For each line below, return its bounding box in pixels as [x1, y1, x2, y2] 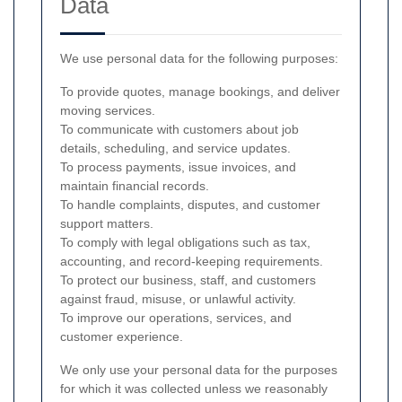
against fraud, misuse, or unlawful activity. [60, 292, 296, 306]
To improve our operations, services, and [60, 310, 292, 325]
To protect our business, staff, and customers [60, 273, 316, 287]
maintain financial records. [60, 179, 209, 193]
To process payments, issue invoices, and [60, 160, 296, 174]
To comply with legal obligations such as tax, [60, 235, 310, 249]
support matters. [60, 216, 153, 231]
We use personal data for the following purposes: [60, 51, 338, 66]
